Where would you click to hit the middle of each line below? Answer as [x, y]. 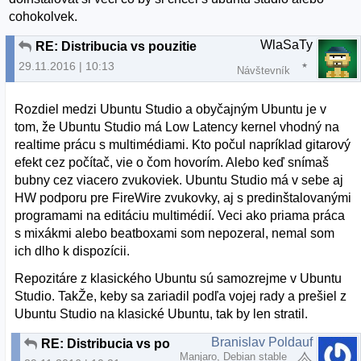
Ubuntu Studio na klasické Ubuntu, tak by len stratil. [162, 313]
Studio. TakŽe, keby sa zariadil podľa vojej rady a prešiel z [181, 296]
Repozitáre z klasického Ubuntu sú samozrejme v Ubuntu [178, 278]
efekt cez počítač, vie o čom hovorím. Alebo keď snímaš [172, 162]
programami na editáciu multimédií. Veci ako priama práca [180, 215]
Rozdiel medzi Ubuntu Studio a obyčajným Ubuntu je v [171, 109]
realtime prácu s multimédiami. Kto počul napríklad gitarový [183, 144]
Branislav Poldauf [262, 342]
